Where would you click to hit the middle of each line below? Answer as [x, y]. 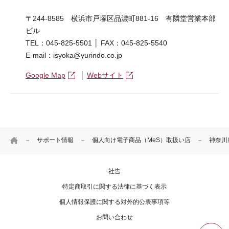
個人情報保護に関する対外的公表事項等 [114, 202]
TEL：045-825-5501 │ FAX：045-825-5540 [96, 43]
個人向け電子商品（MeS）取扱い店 [141, 140]
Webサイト [105, 75]
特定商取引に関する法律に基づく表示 [114, 187]
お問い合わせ [114, 217]
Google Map [45, 75]
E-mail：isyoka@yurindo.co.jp [74, 55]
